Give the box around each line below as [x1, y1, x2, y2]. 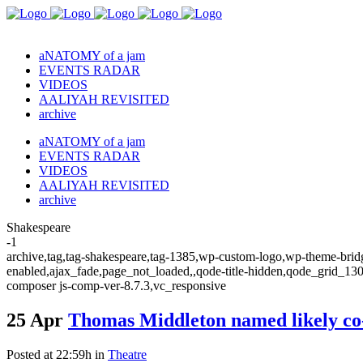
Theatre [108, 347, 147, 361]
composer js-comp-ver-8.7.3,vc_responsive [6, 279, 226, 293]
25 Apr [6, 309, 63, 331]
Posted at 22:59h [6, 347, 92, 361]
